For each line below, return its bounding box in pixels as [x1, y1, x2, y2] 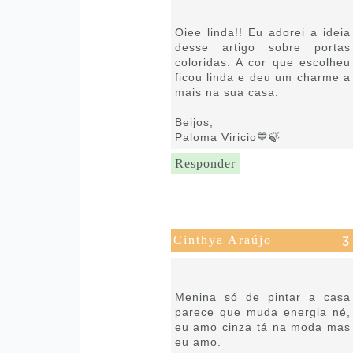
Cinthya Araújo [173, 232, 272, 247]
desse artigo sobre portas [174, 40, 351, 54]
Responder [174, 156, 236, 170]
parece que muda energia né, [174, 305, 351, 318]
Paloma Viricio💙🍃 [174, 130, 281, 143]
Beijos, [174, 115, 214, 128]
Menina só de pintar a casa [174, 290, 351, 303]
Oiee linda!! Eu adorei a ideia [174, 25, 351, 39]
